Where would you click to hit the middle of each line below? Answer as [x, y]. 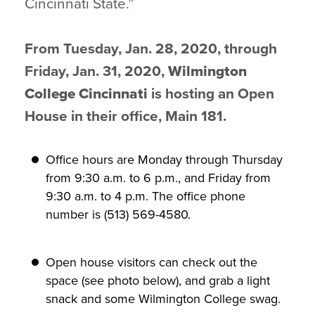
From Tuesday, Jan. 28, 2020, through [151, 49]
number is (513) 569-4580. [118, 214]
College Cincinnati [88, 94]
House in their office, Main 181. [126, 116]
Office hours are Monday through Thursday [164, 160]
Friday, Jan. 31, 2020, [96, 71]
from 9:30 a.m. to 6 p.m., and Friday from [158, 178]
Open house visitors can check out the [152, 262]
